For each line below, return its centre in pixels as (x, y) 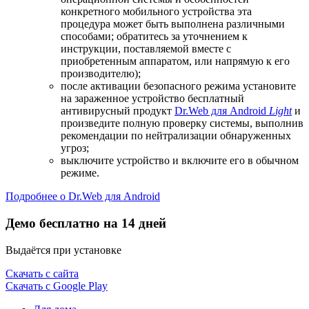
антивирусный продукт (118, 111)
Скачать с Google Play (57, 286)
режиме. (80, 173)
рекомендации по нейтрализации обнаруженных (176, 136)
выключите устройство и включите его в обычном (180, 161)
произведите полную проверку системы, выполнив (182, 123)
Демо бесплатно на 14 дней (86, 223)
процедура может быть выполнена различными (173, 24)
